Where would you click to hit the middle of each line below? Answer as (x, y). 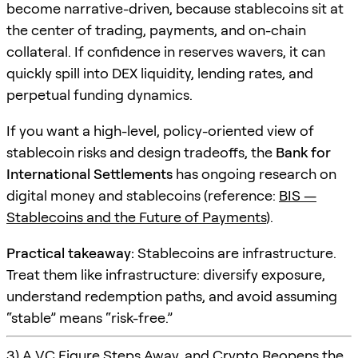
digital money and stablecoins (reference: (143, 195)
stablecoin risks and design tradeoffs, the (141, 152)
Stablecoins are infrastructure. (235, 253)
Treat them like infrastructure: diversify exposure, (166, 274)
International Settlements (89, 173)
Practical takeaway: (70, 253)
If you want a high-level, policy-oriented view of (160, 130)
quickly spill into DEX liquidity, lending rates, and (160, 73)
